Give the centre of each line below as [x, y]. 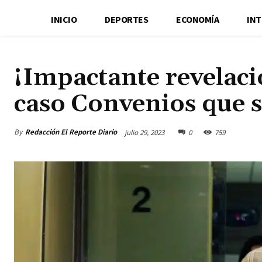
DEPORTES [127, 19]
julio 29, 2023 [144, 132]
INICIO [64, 19]
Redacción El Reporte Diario [71, 132]
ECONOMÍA [198, 19]
